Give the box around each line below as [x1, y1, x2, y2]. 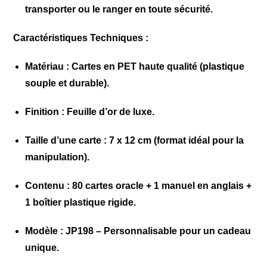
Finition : [25, 107, 65, 117]
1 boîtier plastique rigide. [25, 197, 136, 207]
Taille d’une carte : [25, 135, 107, 145]
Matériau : [25, 61, 70, 72]
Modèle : [25, 226, 64, 236]
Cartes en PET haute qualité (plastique [69, 61, 245, 72]
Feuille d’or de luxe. [64, 107, 155, 117]
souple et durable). [25, 78, 110, 88]
